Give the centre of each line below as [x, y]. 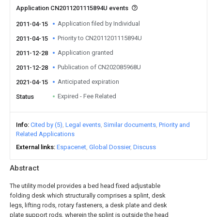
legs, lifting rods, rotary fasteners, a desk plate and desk [88, 205]
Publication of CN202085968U [99, 67]
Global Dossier [110, 147]
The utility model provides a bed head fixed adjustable [85, 186]
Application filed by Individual [99, 23]
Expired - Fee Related [87, 96]
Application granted [85, 53]
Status [25, 97]
